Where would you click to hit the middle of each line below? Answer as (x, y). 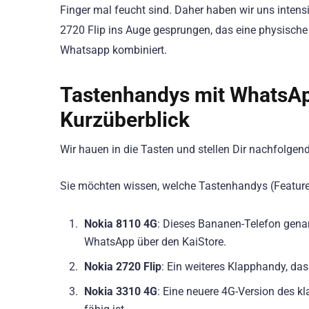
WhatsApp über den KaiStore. (155, 241)
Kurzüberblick (125, 120)
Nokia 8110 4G (121, 223)
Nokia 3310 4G (121, 291)
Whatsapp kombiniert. (113, 50)
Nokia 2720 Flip (123, 266)
